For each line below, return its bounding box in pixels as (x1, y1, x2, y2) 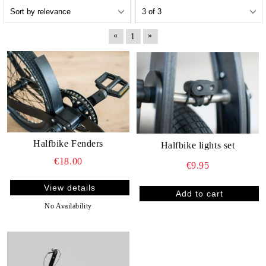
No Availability (45, 201, 92, 210)
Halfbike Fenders (33, 138, 103, 148)
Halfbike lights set (160, 140, 235, 151)
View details (44, 182, 96, 192)
